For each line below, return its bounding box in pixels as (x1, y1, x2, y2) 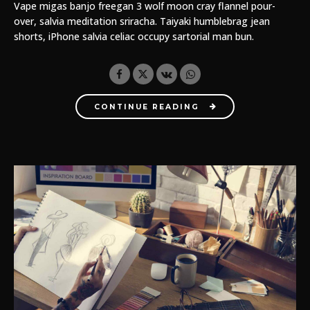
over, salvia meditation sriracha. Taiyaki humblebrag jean (14, 15, 270, 28)
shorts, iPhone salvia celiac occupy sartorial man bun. (14, 30, 254, 44)
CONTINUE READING (93, 102, 199, 111)
